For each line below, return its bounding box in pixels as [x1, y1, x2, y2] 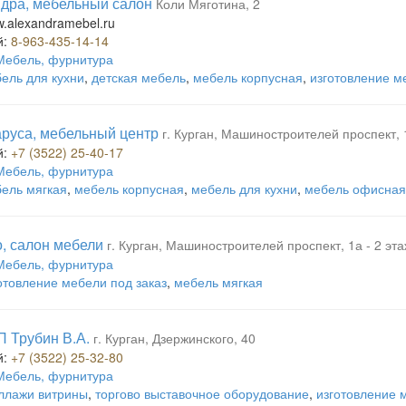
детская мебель [92, 68, 186, 86]
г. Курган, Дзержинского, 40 [93, 329, 256, 347]
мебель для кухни [191, 179, 297, 198]
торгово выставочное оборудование [95, 384, 309, 402]
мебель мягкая [174, 273, 263, 291]
